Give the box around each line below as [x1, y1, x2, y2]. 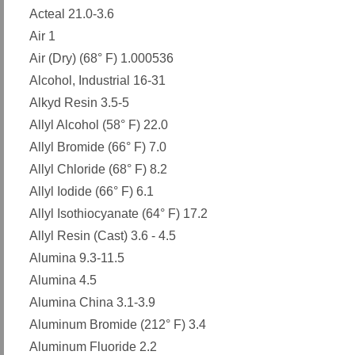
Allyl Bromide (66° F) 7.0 [29, 140, 166, 154]
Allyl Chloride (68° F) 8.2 [29, 162, 167, 176]
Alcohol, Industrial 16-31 [29, 74, 166, 87]
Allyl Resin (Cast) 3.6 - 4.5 [29, 229, 176, 242]
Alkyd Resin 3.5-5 [29, 96, 129, 109]
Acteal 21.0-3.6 [29, 7, 114, 21]
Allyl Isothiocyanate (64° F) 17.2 [29, 207, 208, 220]
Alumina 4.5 [29, 273, 97, 287]
